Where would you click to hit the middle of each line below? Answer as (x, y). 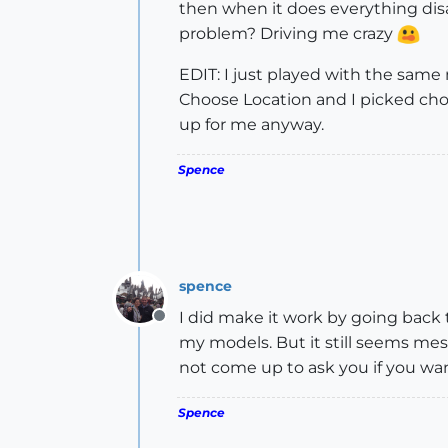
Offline (184, 326)
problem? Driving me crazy (288, 33)
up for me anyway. (251, 124)
